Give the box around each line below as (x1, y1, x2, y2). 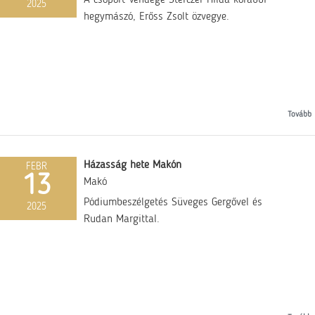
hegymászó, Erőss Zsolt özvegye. (84, 11, 230, 22)
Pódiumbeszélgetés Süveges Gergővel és (84, 197, 263, 209)
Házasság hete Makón (84, 160, 182, 172)
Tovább (288, 110, 311, 120)
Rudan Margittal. (84, 214, 160, 226)
